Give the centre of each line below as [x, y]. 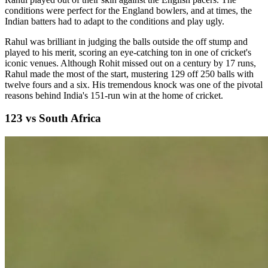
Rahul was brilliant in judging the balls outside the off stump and [126, 41]
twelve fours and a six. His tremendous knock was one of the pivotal [134, 84]
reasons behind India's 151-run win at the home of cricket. [114, 95]
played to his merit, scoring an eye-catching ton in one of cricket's [128, 52]
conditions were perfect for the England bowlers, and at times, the [128, 10]
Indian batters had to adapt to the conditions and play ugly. [115, 21]
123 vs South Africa [53, 118]
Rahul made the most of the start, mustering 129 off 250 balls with [129, 74]
